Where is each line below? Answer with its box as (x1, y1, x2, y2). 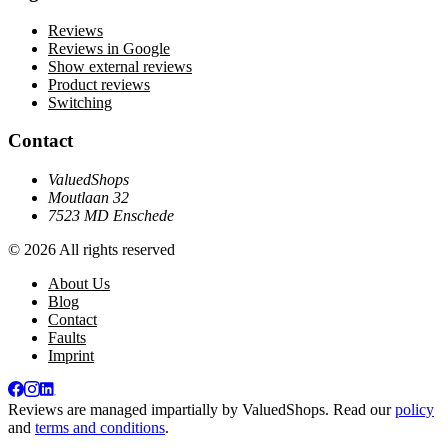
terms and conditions (35, 418, 165, 436)
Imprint (48, 346, 94, 364)
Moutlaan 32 (48, 188, 129, 206)
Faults (48, 328, 86, 346)
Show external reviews (48, 57, 192, 75)
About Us (48, 274, 110, 292)
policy (395, 400, 434, 418)
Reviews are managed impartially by (8, 400, 242, 418)
